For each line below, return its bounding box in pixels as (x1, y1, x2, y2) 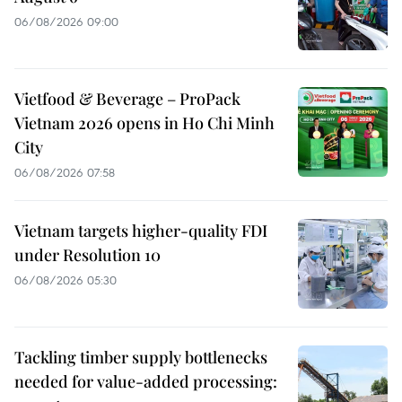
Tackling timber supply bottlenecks (14, 345, 267, 368)
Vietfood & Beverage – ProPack (14, 87, 240, 109)
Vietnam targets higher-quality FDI (14, 219, 267, 241)
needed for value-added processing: (14, 370, 277, 392)
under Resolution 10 (14, 243, 161, 266)
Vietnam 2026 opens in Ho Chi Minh (14, 111, 275, 134)
